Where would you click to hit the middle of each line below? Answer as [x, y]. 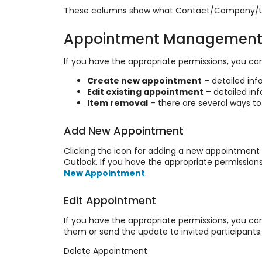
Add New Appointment [123, 130]
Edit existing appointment [145, 92]
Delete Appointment [105, 251]
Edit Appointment [110, 201]
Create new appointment [144, 81]
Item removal [117, 103]
